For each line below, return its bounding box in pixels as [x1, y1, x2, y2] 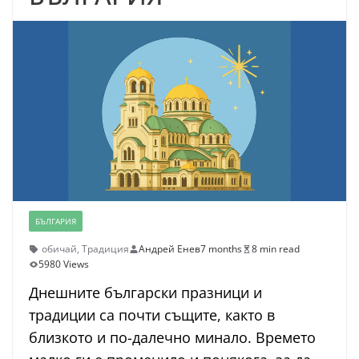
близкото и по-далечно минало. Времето [29, 328, 316, 348]
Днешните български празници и [29, 283, 262, 303]
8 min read [252, 242, 300, 256]
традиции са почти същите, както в [29, 305, 275, 325]
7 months [200, 242, 242, 256]
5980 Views [38, 257, 89, 272]
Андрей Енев [139, 242, 200, 256]
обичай [42, 242, 77, 256]
